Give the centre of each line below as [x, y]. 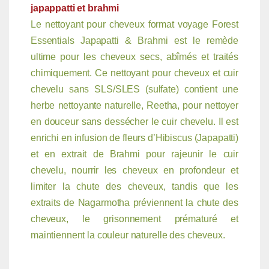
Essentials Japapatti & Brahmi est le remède [134, 40]
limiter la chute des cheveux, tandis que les [134, 186]
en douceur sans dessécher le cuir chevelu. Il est [134, 121]
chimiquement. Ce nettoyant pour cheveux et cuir [134, 73]
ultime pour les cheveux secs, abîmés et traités [134, 56]
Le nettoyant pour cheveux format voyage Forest [134, 24]
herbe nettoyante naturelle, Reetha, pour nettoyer [134, 105]
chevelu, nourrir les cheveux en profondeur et [134, 170]
